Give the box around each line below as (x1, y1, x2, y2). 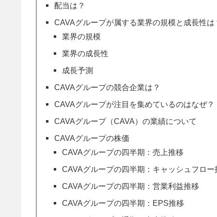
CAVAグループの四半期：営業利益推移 (62, 182, 200, 191)
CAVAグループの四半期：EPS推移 (62, 199, 185, 208)
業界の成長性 (62, 49, 109, 58)
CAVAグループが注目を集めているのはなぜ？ (54, 100, 215, 109)
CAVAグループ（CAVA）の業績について (54, 117, 197, 126)
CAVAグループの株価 (54, 134, 130, 143)
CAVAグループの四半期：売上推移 (62, 148, 184, 157)
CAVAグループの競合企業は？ (54, 83, 161, 92)
